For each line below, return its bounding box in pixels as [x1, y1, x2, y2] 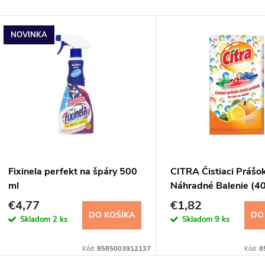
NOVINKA [11, 29, 47, 40]
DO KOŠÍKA [89, 209, 135, 221]
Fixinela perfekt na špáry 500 [8, 165, 137, 179]
